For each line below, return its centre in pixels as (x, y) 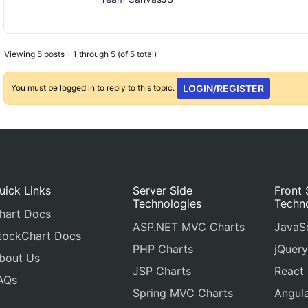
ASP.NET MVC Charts (189, 227)
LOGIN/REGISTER (223, 88)
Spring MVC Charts (183, 293)
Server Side (163, 190)
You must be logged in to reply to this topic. (93, 87)
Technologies (167, 203)
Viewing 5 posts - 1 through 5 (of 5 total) (81, 54)
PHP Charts (163, 249)
